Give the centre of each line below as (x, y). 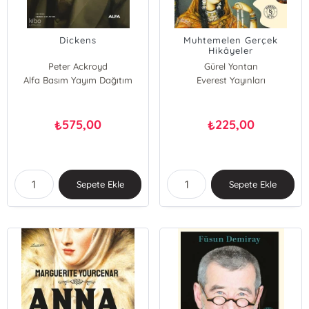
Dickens (78, 40)
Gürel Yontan (231, 66)
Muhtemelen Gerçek (231, 40)
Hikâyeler (231, 50)
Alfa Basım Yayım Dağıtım (78, 80)
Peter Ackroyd (78, 66)
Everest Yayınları (231, 80)
